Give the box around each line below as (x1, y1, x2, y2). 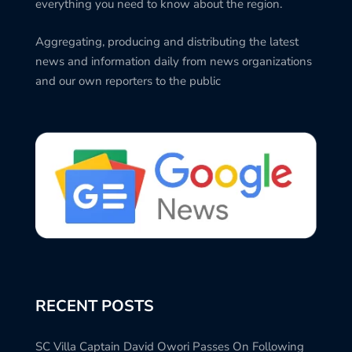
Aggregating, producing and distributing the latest (35, 33, 299, 49)
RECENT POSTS (35, 295, 154, 317)
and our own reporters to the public (35, 72, 221, 89)
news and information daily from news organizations (35, 53, 312, 69)
